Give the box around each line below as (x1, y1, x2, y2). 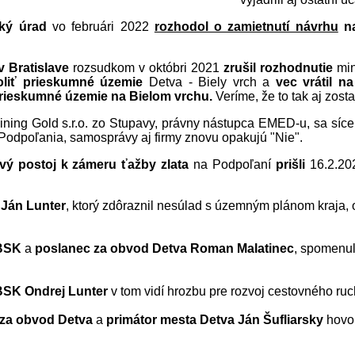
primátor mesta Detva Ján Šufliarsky (106, 312, 323, 326)
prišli (275, 157, 305, 171)
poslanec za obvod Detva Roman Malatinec (35, 241, 294, 255)
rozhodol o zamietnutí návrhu (154, 19, 338, 33)
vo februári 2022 (46, 19, 155, 33)
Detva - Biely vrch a (143, 74, 276, 89)
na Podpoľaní (189, 157, 276, 171)
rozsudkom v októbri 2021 (69, 60, 223, 74)
